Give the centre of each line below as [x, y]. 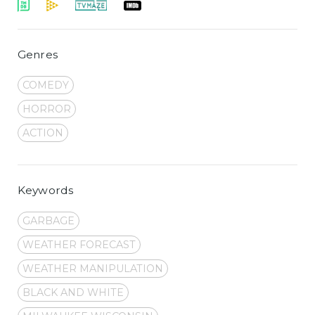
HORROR [47, 109]
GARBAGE [49, 220]
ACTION [43, 133]
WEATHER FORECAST [79, 244]
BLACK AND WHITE [73, 292]
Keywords [46, 190]
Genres [38, 54]
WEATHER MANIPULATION [93, 268]
